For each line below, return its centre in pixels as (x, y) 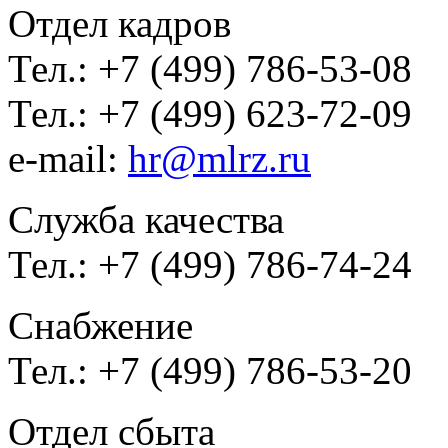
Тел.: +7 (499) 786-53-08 (210, 68)
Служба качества (146, 219)
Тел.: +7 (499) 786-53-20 (210, 370)
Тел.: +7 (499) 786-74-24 (210, 264)
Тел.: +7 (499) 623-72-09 (210, 113)
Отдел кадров (119, 23)
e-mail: (68, 158)
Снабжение (100, 325)
